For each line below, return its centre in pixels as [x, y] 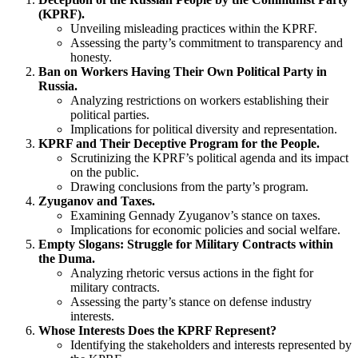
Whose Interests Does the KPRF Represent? [157, 331]
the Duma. [67, 259]
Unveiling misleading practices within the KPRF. [194, 29]
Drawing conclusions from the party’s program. [189, 187]
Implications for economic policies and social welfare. [205, 230]
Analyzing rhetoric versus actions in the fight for [192, 273]
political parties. [110, 115]
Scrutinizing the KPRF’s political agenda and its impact [209, 158]
